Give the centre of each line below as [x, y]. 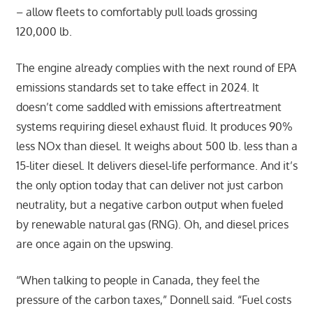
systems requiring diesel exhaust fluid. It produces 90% [154, 126]
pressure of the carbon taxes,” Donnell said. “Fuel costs [153, 299]
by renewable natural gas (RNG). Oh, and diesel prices [152, 224]
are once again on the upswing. [94, 243]
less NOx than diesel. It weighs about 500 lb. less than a [156, 146]
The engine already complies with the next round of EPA [156, 67]
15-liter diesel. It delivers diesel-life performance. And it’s [156, 165]
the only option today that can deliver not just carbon [149, 185]
